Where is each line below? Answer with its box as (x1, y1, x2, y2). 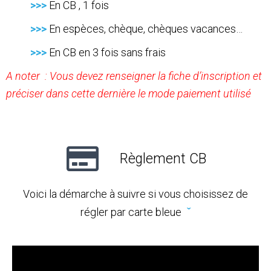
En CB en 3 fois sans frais (49, 45, 166, 59)
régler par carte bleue (80, 205, 184, 218)
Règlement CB (119, 150, 206, 167)
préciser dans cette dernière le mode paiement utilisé (6, 87, 251, 100)
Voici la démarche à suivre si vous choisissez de (23, 187, 248, 200)
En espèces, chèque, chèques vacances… (49, 22, 243, 35)
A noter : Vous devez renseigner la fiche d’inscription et (6, 69, 262, 82)
